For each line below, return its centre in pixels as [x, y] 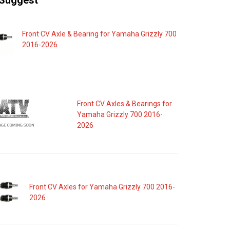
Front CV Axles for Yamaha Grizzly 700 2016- [102, 187]
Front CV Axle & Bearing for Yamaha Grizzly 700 [100, 34]
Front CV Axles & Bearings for [125, 103]
